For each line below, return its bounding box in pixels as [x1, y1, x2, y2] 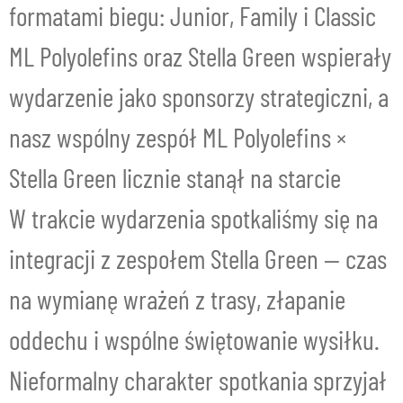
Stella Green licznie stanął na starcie [9, 161, 341, 193]
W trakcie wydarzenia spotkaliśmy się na [9, 201, 378, 234]
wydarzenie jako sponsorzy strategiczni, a [9, 80, 389, 112]
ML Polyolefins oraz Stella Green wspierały [9, 40, 391, 72]
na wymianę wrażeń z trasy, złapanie [9, 282, 345, 315]
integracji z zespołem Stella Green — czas [9, 242, 387, 274]
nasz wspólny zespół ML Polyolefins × [9, 121, 346, 153]
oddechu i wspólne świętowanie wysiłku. [9, 323, 380, 355]
